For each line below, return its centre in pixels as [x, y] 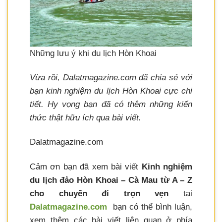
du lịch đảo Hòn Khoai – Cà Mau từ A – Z [111, 180]
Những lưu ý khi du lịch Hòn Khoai [93, 54]
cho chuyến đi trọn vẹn [99, 193]
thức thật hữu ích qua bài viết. [85, 118]
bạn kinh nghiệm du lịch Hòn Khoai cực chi [111, 91]
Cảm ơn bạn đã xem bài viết [86, 166]
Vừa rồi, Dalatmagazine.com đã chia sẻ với [111, 78]
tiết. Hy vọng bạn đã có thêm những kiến [111, 105]
